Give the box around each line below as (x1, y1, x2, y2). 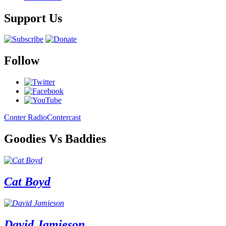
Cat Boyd (4, 175, 50, 188)
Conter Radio (4, 113, 47, 122)
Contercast (47, 113, 81, 122)
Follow (4, 54, 39, 68)
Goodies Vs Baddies (4, 132, 106, 146)
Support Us (4, 11, 62, 25)
